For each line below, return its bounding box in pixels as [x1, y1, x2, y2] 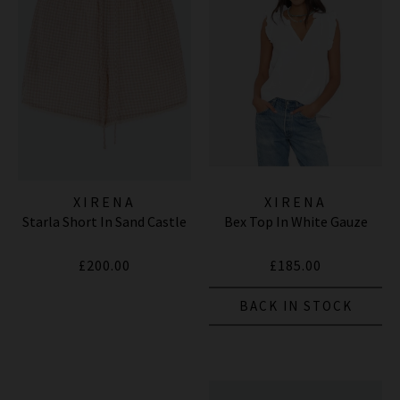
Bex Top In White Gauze [223, 212, 368, 230]
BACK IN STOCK [238, 296, 353, 314]
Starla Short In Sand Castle [22, 212, 187, 230]
